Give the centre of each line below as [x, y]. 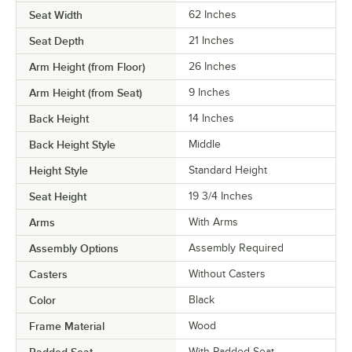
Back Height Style [72, 145]
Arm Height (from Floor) [87, 67]
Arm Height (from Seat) [86, 93]
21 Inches [211, 41]
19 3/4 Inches [221, 196]
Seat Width [56, 15]
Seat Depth [57, 41]
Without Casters [227, 274]
